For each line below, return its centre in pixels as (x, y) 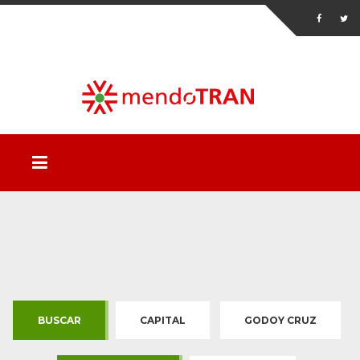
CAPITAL (162, 320)
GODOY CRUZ (280, 320)
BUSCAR (59, 320)
